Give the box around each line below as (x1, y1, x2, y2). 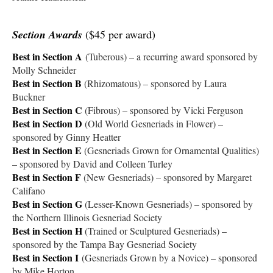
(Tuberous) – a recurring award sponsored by (85, 49, 258, 63)
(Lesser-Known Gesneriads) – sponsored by (82, 197, 253, 210)
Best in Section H (12, 223, 82, 238)
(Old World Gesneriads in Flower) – (82, 116, 223, 130)
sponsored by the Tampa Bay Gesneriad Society (12, 237, 197, 250)
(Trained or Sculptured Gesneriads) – (82, 224, 227, 237)
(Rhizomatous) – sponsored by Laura (82, 76, 227, 90)
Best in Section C (12, 102, 82, 117)
